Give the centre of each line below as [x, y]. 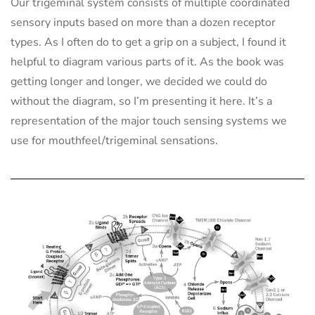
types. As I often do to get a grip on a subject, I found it [148, 43]
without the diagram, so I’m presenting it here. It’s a [141, 102]
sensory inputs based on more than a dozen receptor [143, 23]
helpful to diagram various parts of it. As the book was [147, 62]
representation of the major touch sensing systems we [149, 121]
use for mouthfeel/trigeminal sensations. [114, 141]
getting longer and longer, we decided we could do [139, 82]
